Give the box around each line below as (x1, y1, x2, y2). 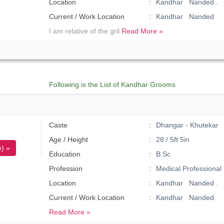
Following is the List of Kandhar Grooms (48, 80, 175, 88)
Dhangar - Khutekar (155, 121, 218, 129)
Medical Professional (155, 164, 221, 172)
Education (49, 150, 81, 158)
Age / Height (49, 135, 88, 143)
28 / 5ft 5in (155, 135, 189, 143)
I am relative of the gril (49, 27, 122, 35)
